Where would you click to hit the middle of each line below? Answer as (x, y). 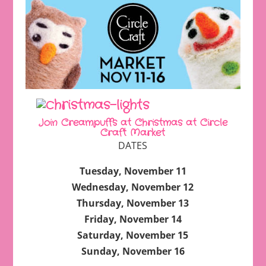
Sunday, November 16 (133, 251)
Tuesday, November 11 (133, 171)
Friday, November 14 (133, 219)
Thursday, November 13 (133, 203)
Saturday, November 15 (133, 235)
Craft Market (133, 133)
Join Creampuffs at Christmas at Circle (133, 123)
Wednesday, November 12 (133, 187)
